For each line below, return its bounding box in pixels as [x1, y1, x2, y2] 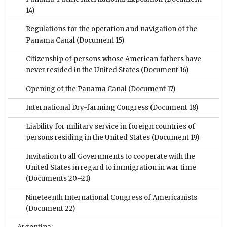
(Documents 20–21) [26, 174, 90, 183]
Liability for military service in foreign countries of [26, 122, 195, 131]
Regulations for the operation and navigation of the [26, 25, 197, 34]
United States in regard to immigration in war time [26, 163, 196, 172]
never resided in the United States [26, 66, 141, 75]
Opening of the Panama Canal [26, 85, 127, 94]
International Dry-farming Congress [26, 103, 148, 112]
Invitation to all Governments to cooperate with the [26, 152, 195, 161]
